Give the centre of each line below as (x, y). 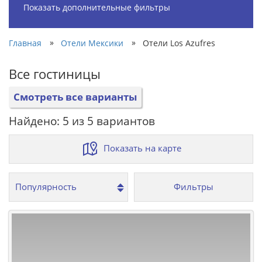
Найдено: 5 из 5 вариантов (82, 120)
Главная (25, 43)
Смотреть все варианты (75, 96)
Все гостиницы (55, 73)
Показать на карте (142, 148)
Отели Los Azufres (179, 43)
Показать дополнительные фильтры (97, 7)
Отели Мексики (92, 43)
